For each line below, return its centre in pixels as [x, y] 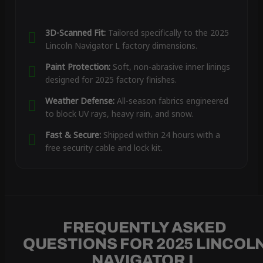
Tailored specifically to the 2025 [167, 33]
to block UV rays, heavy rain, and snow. [119, 114]
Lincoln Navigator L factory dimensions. [121, 46]
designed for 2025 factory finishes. [111, 80]
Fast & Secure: [73, 135]
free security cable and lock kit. [104, 148]
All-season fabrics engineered [171, 101]
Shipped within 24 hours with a [160, 135]
